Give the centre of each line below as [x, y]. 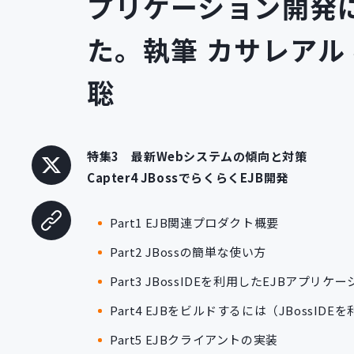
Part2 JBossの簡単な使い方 [188, 252]
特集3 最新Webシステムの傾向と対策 [197, 156]
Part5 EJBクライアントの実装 [194, 339]
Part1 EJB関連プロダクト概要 [194, 222]
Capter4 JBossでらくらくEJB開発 [189, 177]
